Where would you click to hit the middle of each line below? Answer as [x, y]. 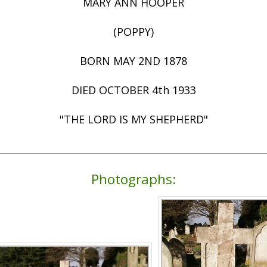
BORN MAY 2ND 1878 [133, 61]
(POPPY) [133, 32]
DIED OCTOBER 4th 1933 [133, 90]
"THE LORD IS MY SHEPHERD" [133, 119]
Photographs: [133, 179]
